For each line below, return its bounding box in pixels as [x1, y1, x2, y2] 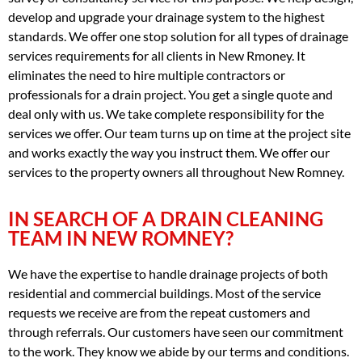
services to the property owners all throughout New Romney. [8, 163, 344, 179]
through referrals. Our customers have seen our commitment [8, 324, 343, 340]
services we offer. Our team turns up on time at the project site [8, 124, 351, 141]
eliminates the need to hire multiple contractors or [8, 66, 285, 82]
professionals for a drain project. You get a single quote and [8, 86, 333, 102]
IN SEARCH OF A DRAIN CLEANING [8, 207, 323, 231]
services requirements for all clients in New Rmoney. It [8, 47, 305, 63]
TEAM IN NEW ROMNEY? [8, 226, 234, 250]
